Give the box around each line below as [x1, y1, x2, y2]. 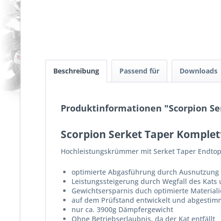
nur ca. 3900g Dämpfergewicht [72, 205, 173, 215]
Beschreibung [53, 66, 99, 76]
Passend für [119, 66, 159, 76]
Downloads [180, 66, 220, 76]
